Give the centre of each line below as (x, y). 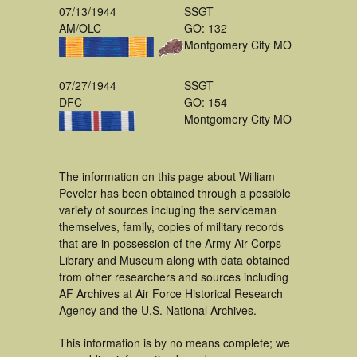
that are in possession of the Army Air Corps (170, 243)
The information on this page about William (167, 176)
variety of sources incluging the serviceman (168, 210)
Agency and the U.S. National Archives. (158, 310)
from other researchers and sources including (174, 277)
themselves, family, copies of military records (171, 226)
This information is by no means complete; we (175, 343)
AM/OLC (80, 28)
